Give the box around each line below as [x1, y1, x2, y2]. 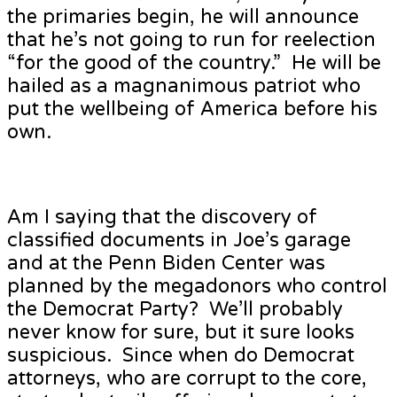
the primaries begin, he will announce [7, 5, 359, 29]
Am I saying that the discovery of [7, 206, 317, 230]
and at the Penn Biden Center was [7, 252, 325, 276]
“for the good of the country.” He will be [7, 51, 381, 75]
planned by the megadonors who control [7, 275, 387, 299]
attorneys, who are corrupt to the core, [7, 367, 367, 391]
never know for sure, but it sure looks [7, 321, 354, 345]
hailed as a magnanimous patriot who [7, 74, 361, 98]
